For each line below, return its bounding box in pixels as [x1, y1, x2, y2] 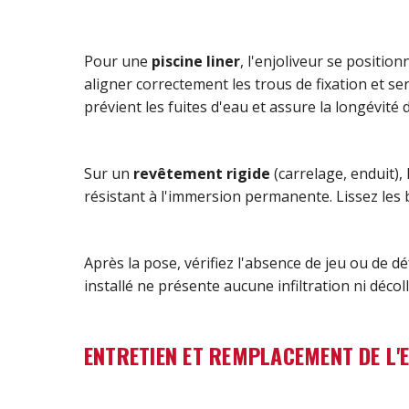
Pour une [84, 50, 152, 71]
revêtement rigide [133, 163, 270, 184]
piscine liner [152, 50, 240, 71]
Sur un [84, 163, 133, 184]
